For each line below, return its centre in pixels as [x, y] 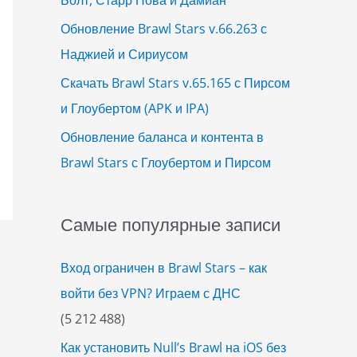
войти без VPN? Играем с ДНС [151, 293]
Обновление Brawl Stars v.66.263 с [164, 28]
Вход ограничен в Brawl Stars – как [164, 267]
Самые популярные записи [171, 224]
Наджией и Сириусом [124, 54]
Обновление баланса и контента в [162, 137]
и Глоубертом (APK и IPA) [135, 108]
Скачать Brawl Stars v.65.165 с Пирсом [175, 82]
